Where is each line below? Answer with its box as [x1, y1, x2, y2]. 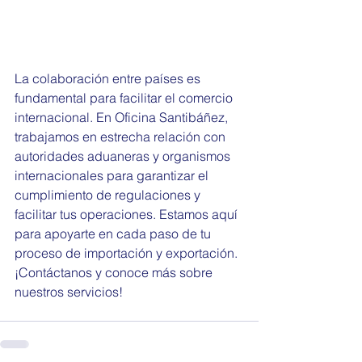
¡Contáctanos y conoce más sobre [15, 264, 216, 280]
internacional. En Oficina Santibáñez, [15, 109, 231, 125]
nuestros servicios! [15, 284, 123, 300]
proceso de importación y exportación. [15, 245, 241, 261]
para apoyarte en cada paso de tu [15, 225, 214, 242]
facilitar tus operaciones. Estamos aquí [15, 206, 241, 222]
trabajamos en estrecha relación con [15, 128, 229, 145]
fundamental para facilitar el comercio [15, 90, 236, 106]
